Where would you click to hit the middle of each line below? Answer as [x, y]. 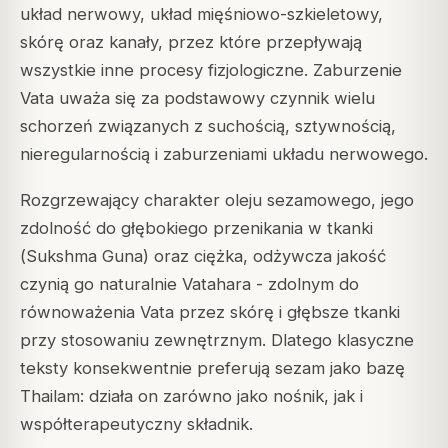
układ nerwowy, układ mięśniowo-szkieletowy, [201, 14]
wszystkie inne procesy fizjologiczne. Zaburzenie [211, 70]
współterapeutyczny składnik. [136, 424]
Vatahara [216, 284]
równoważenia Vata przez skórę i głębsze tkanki [210, 312]
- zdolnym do [305, 284]
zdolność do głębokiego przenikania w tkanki [196, 228]
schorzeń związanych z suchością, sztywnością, [208, 126]
